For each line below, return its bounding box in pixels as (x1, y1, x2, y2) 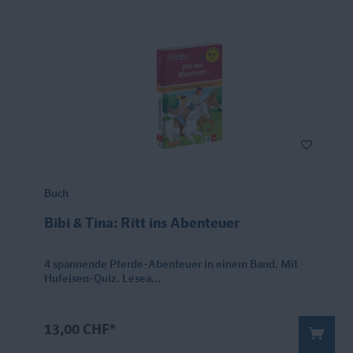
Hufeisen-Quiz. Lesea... (44, 273, 161, 284)
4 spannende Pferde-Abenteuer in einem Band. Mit (44, 258, 298, 270)
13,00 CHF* (44, 322, 116, 337)
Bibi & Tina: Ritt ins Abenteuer (44, 216, 240, 231)
